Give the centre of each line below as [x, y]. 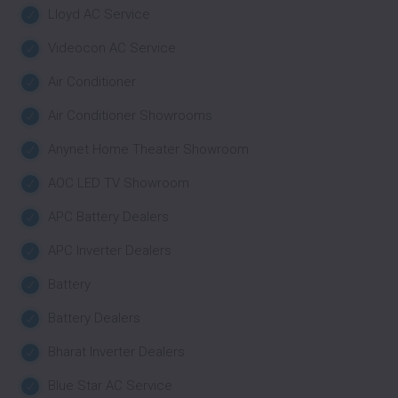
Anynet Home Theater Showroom [148, 149]
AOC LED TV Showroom [119, 183]
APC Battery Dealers [108, 217]
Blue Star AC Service [110, 386]
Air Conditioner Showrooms [130, 115]
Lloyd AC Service [99, 14]
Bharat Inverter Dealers [116, 352]
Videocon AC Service [112, 48]
